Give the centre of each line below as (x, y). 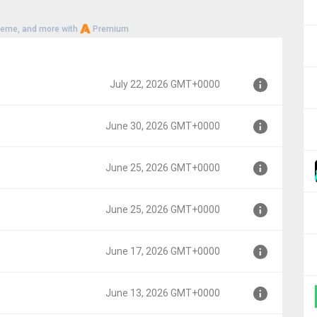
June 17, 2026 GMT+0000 (163, 251)
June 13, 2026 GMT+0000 (163, 293)
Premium (110, 29)
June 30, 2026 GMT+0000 (163, 126)
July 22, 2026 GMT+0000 (165, 84)
